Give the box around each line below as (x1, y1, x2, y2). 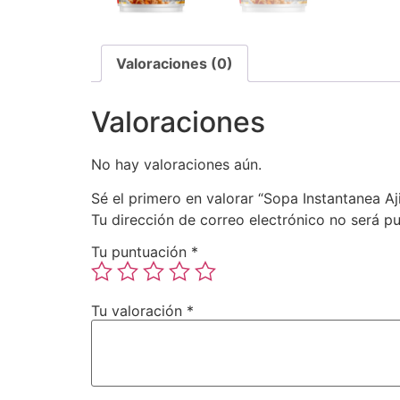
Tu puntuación (91, 242, 191, 261)
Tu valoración (91, 301, 187, 320)
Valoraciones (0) (116, 54, 233, 72)
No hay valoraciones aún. (91, 154, 262, 173)
